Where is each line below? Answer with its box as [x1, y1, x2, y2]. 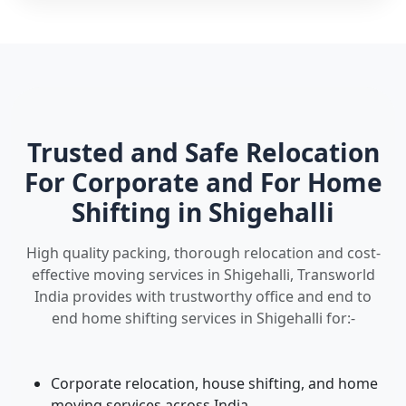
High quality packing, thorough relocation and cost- [25, 243, 381, 263]
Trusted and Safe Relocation [26, 135, 380, 169]
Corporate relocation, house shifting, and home [51, 373, 378, 393]
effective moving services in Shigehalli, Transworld [31, 265, 375, 285]
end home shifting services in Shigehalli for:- [51, 308, 355, 328]
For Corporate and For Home [24, 165, 382, 199]
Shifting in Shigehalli [72, 195, 334, 229]
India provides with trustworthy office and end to [34, 286, 372, 306]
